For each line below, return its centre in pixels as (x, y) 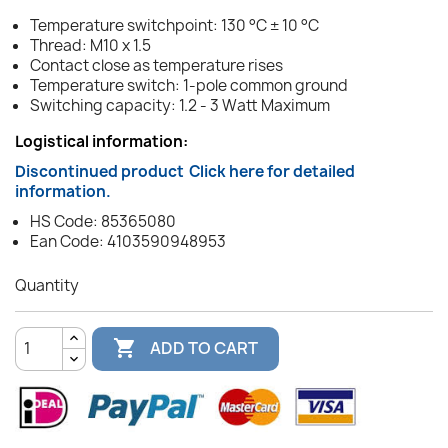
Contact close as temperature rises (156, 65)
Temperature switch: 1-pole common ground (189, 85)
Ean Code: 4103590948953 (128, 241)
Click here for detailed (272, 171)
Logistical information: (101, 141)
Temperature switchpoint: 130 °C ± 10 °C (174, 25)
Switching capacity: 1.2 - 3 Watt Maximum (180, 105)
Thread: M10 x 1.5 (90, 45)
